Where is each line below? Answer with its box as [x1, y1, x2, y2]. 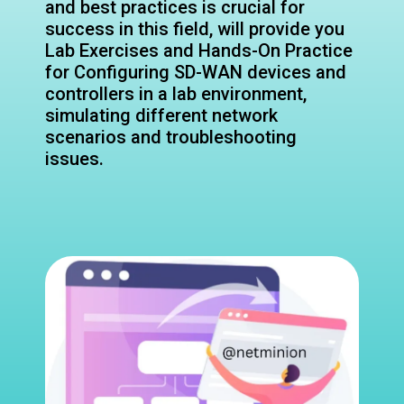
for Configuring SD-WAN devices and [45, 60, 346, 83]
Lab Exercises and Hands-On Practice [45, 39, 353, 61]
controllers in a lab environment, [45, 82, 307, 105]
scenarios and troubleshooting [45, 125, 297, 148]
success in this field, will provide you [45, 17, 344, 40]
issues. [45, 147, 104, 170]
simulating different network [45, 104, 278, 126]
